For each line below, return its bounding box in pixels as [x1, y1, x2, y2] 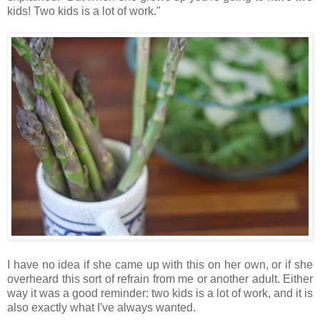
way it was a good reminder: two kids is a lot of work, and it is [7, 286, 313, 299]
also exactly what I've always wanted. [7, 301, 199, 314]
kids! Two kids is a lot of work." [7, 5, 161, 18]
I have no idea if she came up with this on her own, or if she [7, 258, 313, 271]
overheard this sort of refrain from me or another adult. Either [7, 272, 313, 285]
